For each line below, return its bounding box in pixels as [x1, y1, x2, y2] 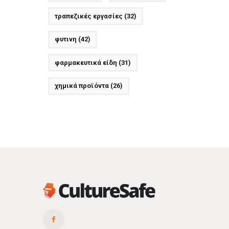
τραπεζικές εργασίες [54, 12, 123, 20]
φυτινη [54, 35, 77, 43]
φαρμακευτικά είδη [54, 58, 117, 66]
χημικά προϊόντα [54, 82, 109, 90]
